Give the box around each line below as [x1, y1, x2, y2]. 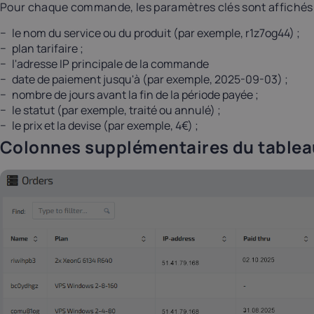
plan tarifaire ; [12, 41, 83, 57]
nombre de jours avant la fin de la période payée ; [12, 87, 259, 103]
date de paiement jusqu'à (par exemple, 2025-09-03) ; [12, 71, 288, 88]
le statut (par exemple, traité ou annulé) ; [12, 102, 221, 118]
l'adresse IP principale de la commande [12, 56, 209, 72]
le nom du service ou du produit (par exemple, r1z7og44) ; [12, 25, 300, 41]
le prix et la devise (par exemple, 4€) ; [12, 118, 198, 134]
